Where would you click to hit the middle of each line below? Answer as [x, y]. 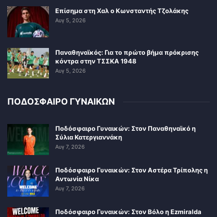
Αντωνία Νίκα [77, 178]
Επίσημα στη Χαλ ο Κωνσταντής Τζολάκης [122, 11]
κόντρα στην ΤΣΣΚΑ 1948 [96, 61]
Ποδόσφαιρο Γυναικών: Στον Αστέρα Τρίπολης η [132, 170]
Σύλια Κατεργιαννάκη [89, 137]
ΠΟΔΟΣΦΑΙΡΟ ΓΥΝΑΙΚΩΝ [61, 102]
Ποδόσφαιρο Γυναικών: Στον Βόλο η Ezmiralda [128, 211]
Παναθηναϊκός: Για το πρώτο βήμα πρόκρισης [127, 52]
